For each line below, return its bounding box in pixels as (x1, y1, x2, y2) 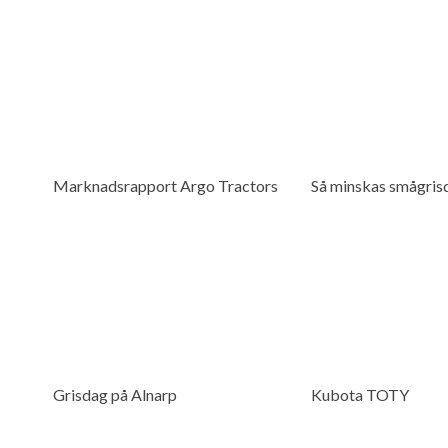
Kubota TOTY (310, 385, 409, 405)
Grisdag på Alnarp (52, 385, 177, 405)
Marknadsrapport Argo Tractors (52, 175, 278, 195)
